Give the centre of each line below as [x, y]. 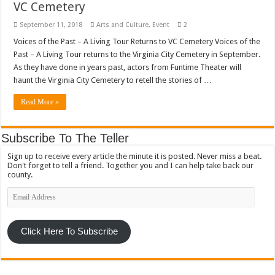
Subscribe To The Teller [65, 138]
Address [22, 200]
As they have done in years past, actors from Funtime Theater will [128, 67]
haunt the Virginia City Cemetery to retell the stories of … [113, 80]
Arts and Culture [123, 25]
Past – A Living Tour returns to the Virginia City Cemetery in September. [137, 54]
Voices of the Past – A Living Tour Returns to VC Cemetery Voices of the [137, 41]
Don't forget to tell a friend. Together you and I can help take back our [131, 165]
